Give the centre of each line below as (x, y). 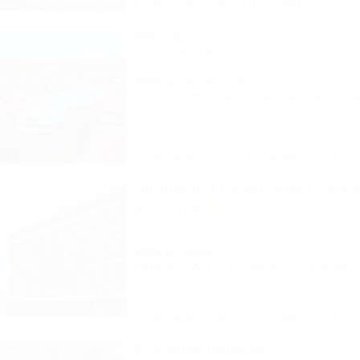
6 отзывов (160, 114)
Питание (156, 266)
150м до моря (172, 81)
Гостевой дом (173, 51)
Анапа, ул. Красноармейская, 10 (220, 234)
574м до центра (264, 81)
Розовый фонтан (199, 350)
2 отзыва (157, 284)
